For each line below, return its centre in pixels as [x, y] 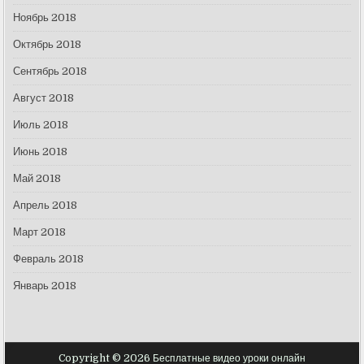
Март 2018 [40, 232]
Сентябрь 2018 [50, 71]
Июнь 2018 [41, 151]
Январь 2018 [45, 285]
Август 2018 [44, 97]
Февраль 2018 [49, 258]
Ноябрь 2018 [45, 17]
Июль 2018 [41, 124]
